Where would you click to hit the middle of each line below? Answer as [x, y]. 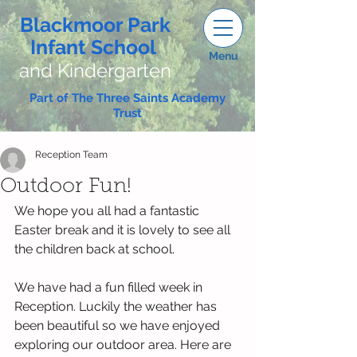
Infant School [93, 47]
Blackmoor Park [95, 25]
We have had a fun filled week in [110, 287]
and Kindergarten [95, 71]
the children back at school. [96, 249]
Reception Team [71, 155]
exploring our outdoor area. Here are [124, 345]
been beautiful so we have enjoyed [119, 326]
